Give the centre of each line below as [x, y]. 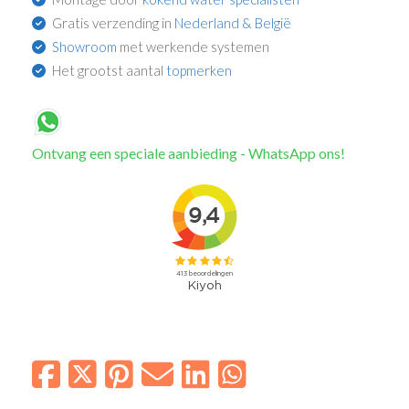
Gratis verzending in [114, 22]
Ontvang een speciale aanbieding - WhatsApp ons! [189, 152]
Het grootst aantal [110, 70]
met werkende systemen [194, 46]
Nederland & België [233, 22]
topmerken [199, 70]
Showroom [85, 46]
